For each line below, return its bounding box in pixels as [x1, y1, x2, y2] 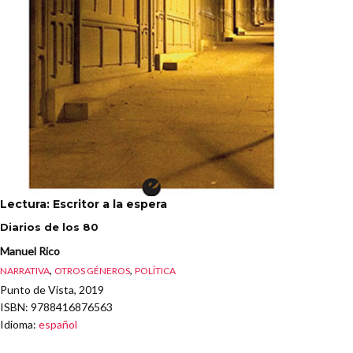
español [39, 318, 77, 331]
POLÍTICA [135, 265, 176, 277]
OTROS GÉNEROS [54, 265, 130, 277]
